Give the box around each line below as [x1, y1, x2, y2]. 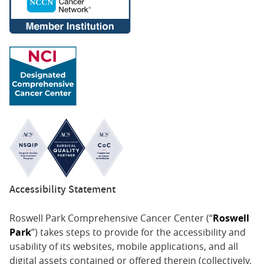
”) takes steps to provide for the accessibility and [31, 226, 246, 239]
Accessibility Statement [9, 182, 115, 196]
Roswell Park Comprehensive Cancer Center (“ [9, 212, 213, 225]
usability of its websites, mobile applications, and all [9, 240, 238, 253]
